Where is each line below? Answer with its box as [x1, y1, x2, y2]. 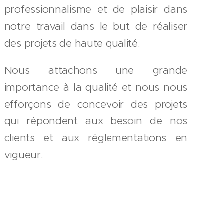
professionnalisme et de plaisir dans [4, 3, 187, 16]
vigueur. [4, 148, 43, 161]
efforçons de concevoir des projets [4, 98, 187, 111]
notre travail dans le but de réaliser [4, 20, 187, 33]
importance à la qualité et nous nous [4, 81, 187, 94]
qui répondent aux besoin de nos [4, 114, 187, 127]
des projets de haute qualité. [4, 37, 140, 50]
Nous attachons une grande [4, 64, 187, 77]
